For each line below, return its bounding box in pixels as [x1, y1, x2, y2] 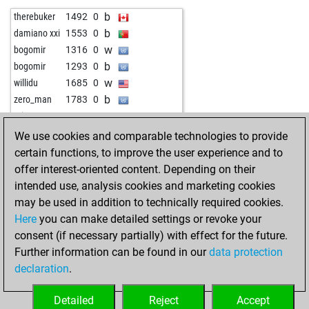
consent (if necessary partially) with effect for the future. [14, 229, 288, 242]
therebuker [14, 11, 55, 22]
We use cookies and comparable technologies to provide [14, 130, 288, 143]
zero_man [14, 94, 52, 105]
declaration [14, 262, 69, 275]
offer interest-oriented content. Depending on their [14, 163, 255, 176]
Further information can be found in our [14, 246, 209, 259]
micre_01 [14, 110, 49, 121]
